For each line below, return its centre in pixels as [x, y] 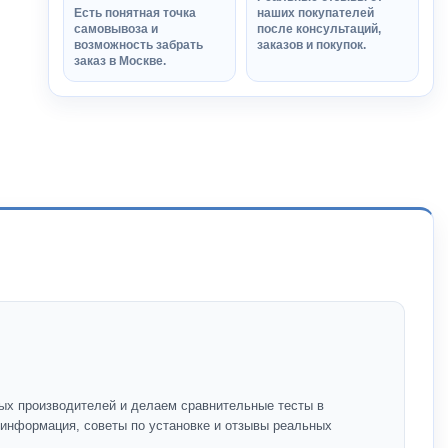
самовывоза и [116, 29]
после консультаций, [319, 29]
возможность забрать [138, 45]
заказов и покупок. [311, 45]
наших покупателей [315, 13]
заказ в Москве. [120, 61]
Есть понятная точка [135, 13]
